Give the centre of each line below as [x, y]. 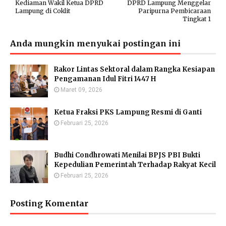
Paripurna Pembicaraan [175, 11]
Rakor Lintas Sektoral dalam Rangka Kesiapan [134, 69]
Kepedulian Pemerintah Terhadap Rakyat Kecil [135, 165]
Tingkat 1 [197, 19]
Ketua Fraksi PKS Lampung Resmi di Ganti [128, 112]
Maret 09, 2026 [81, 90]
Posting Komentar [49, 203]
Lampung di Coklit [43, 11]
